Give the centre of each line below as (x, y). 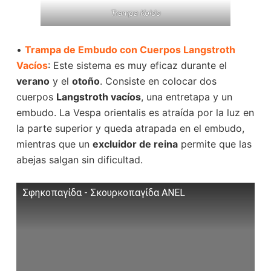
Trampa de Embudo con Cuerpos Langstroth (130, 49)
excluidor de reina (135, 144)
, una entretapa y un (186, 96)
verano (33, 81)
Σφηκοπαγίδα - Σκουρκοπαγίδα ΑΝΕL (103, 193)
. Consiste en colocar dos (158, 81)
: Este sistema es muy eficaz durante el (137, 65)
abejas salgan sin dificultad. (79, 159)
